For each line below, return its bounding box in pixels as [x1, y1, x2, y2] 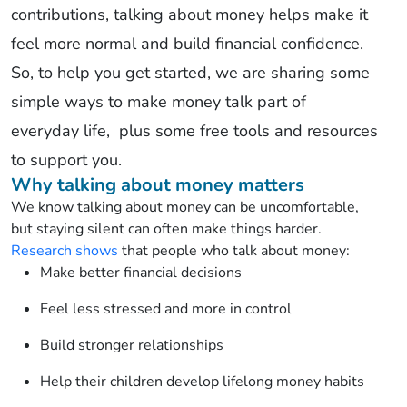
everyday [11, 120, 79, 143]
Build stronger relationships [40, 335, 223, 356]
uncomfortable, [260, 197, 359, 218]
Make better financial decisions [40, 263, 242, 283]
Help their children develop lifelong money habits [40, 372, 364, 392]
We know [11, 197, 74, 218]
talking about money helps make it [114, 4, 368, 26]
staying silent [36, 219, 124, 240]
